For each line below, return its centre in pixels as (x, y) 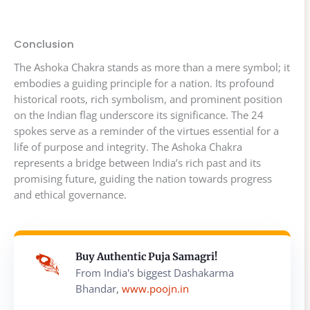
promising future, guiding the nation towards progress (143, 178)
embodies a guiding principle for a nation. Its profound (144, 83)
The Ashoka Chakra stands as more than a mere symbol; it (152, 67)
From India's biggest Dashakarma (155, 272)
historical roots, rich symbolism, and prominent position (148, 99)
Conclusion (44, 44)
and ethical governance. (70, 194)
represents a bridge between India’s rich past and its (137, 162)
